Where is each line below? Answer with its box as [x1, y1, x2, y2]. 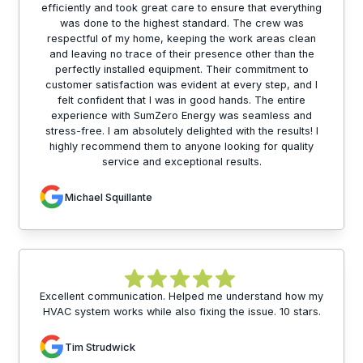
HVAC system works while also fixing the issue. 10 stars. [42, 305, 321, 318]
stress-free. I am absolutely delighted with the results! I [45, 125, 318, 138]
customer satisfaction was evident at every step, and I [45, 79, 318, 92]
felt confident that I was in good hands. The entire [58, 94, 305, 107]
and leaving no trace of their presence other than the [49, 48, 314, 61]
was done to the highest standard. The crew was [59, 17, 304, 30]
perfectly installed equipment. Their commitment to [54, 63, 309, 76]
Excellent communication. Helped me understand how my [40, 290, 323, 303]
